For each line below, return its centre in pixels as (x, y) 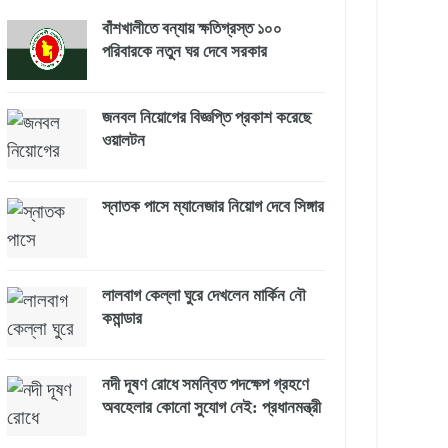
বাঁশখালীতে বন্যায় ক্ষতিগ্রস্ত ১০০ (192, 29)
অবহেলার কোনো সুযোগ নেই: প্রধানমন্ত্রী (211, 408)
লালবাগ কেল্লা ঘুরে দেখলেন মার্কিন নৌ (204, 296)
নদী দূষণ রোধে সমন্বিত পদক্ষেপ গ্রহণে (205, 385)
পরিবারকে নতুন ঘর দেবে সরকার (184, 52)
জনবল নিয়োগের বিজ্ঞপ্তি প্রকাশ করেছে (207, 118)
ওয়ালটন (123, 141)
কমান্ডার (122, 319)
